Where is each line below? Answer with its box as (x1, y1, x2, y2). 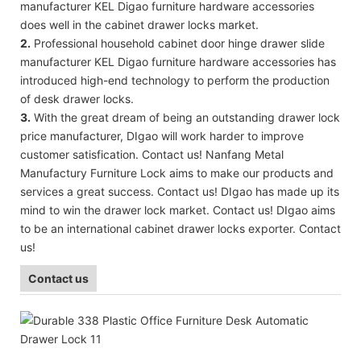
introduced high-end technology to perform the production (20, 73, 330, 87)
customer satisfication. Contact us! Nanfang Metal (20, 147, 284, 161)
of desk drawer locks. (20, 91, 134, 106)
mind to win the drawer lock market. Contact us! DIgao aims (20, 202, 335, 217)
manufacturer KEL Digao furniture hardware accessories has (20, 54, 336, 68)
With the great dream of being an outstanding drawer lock (31, 110, 340, 124)
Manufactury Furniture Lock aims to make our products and (20, 165, 334, 180)
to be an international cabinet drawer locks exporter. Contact (20, 221, 341, 235)
